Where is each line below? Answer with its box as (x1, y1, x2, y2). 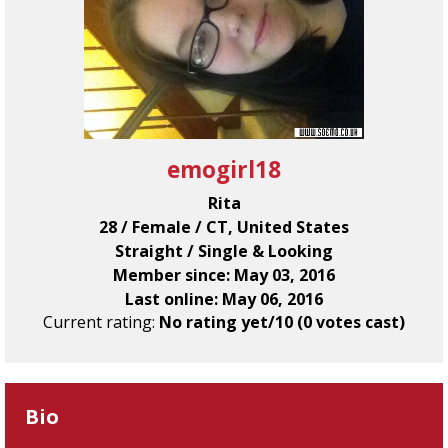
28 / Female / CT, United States (99, 216, 349, 238)
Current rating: (43, 311, 159, 333)
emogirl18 (167, 154, 281, 185)
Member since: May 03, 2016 (113, 264, 335, 286)
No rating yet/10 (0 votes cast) (159, 311, 405, 333)
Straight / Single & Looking (115, 240, 333, 262)
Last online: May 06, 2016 (125, 288, 323, 310)
